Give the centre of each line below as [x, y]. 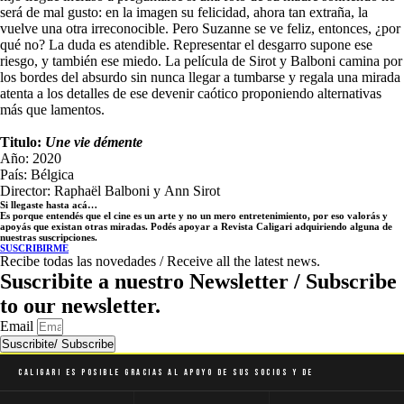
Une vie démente [94, 142]
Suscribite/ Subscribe [58, 344]
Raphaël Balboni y [107, 191]
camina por [371, 61]
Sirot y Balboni [294, 61]
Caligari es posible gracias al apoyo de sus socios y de [166, 372]
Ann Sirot [192, 191]
